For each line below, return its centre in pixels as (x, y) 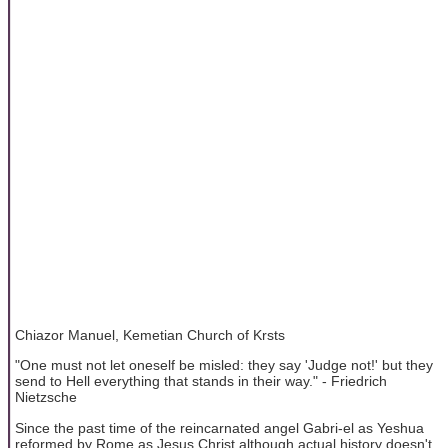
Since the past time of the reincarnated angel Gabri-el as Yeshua (219, 427)
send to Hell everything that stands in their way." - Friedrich (201, 381)
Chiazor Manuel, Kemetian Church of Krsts (150, 334)
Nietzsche (46, 397)
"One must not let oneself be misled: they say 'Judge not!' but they (224, 365)
